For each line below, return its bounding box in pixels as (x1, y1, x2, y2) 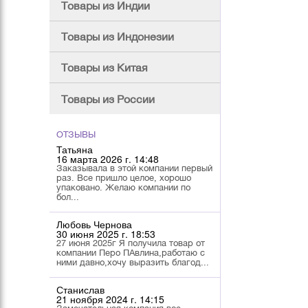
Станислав (56, 283, 104, 297)
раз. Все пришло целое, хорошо (56, 173, 191, 184)
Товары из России (61, 92, 155, 105)
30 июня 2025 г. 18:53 (56, 227, 155, 241)
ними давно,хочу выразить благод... (56, 257, 209, 268)
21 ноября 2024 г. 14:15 (56, 292, 164, 307)
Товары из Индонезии (61, 30, 174, 43)
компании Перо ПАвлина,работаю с (56, 247, 205, 258)
